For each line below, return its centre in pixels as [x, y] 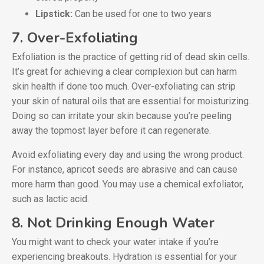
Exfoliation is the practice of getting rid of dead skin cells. [131, 57]
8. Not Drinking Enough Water [113, 223]
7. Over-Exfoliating [75, 38]
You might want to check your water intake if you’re [115, 242]
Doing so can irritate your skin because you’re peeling [122, 116]
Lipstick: [54, 14]
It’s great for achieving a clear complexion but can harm [124, 72]
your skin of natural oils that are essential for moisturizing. [131, 101]
